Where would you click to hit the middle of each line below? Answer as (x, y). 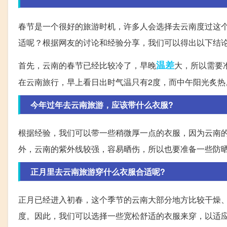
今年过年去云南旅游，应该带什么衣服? (102, 104)
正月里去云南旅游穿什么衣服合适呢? (98, 171)
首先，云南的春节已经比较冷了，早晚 (87, 65)
